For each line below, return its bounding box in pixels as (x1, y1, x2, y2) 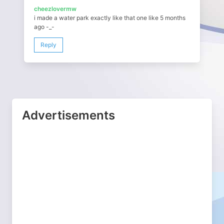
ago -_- (34, 22, 54, 30)
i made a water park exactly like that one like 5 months (34, 13, 185, 21)
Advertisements (22, 107, 115, 122)
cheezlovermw (34, 4, 76, 12)
